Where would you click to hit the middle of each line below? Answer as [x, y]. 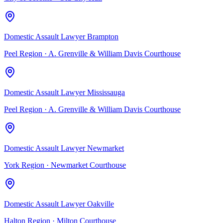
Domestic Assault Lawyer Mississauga [64, 92]
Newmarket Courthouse [88, 165]
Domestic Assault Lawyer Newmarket [64, 148]
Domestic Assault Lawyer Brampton [61, 36]
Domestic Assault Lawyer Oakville [59, 204]
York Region [24, 165]
